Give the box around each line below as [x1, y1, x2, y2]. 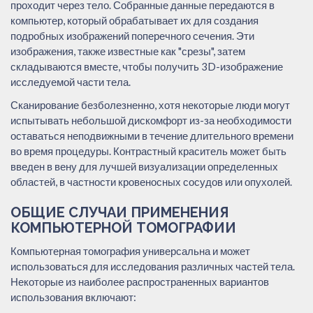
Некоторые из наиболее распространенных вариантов [10, 275, 269, 288]
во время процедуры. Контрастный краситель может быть [10, 144, 286, 157]
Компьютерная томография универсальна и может [10, 244, 250, 257]
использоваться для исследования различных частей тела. [10, 259, 295, 272]
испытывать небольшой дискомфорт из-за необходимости [10, 113, 291, 126]
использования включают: [10, 290, 136, 303]
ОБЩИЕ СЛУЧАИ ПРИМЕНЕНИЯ [10, 203, 228, 221]
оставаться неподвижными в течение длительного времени [10, 129, 293, 142]
